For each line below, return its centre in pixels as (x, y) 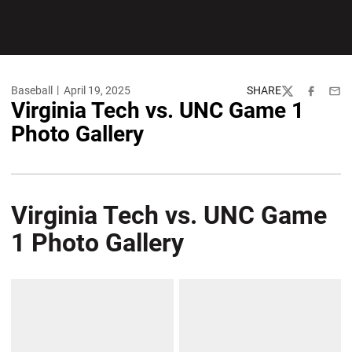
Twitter (298, 97)
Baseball (32, 90)
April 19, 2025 (97, 90)
